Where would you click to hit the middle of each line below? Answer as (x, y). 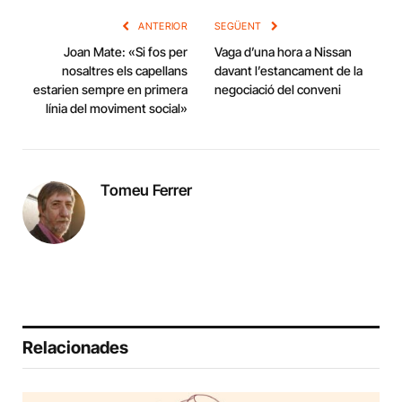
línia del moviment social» (117, 109)
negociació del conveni (278, 90)
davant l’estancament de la (288, 71)
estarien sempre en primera (110, 90)
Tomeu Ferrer (146, 191)
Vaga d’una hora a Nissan (283, 52)
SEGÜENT (240, 26)
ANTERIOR (162, 26)
